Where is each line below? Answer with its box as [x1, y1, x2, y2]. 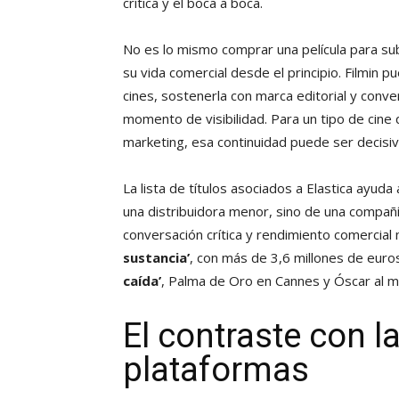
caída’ [123, 272, 161, 290]
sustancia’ [123, 248, 190, 267]
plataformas [123, 350, 309, 390]
